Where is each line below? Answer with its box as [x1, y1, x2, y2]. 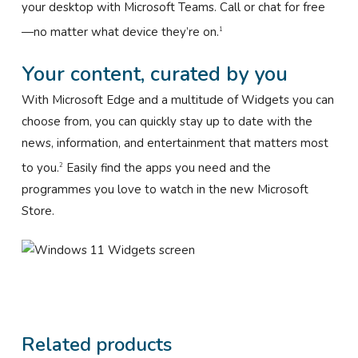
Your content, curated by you [21, 59, 288, 88]
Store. [21, 202, 54, 219]
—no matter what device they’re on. [21, 24, 219, 41]
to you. [21, 159, 59, 176]
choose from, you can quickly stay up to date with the [21, 113, 312, 129]
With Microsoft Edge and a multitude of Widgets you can [21, 91, 334, 108]
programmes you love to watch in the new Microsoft [21, 181, 308, 197]
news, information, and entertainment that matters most [21, 134, 328, 151]
